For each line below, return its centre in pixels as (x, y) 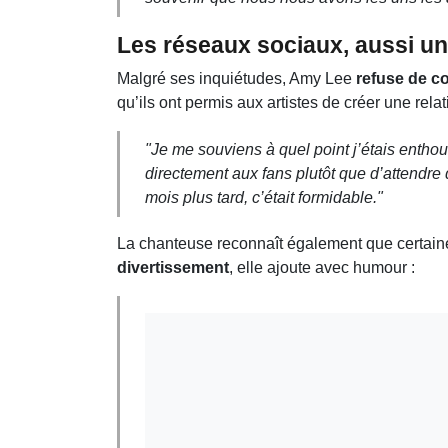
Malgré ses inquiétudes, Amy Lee (236, 78)
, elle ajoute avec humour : (322, 267)
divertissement (173, 267)
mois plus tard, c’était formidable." (264, 197)
